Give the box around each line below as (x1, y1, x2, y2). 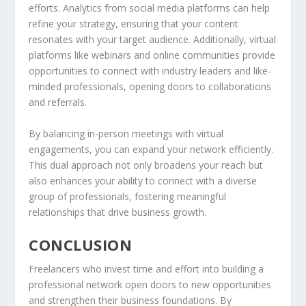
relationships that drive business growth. (29, 205, 207, 219)
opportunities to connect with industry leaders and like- (29, 64, 272, 78)
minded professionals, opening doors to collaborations (29, 80, 272, 94)
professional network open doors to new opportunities (29, 278, 272, 292)
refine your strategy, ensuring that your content (29, 17, 239, 31)
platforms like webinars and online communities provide (29, 48, 276, 62)
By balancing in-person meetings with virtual (29, 126, 224, 140)
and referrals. (29, 96, 87, 109)
